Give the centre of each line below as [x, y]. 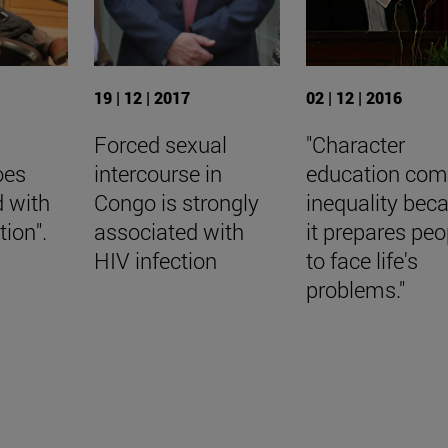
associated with [168, 232]
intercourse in [157, 174]
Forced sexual [160, 145]
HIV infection [155, 261]
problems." [355, 290]
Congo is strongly [176, 203]
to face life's [361, 261]
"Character [355, 145]
